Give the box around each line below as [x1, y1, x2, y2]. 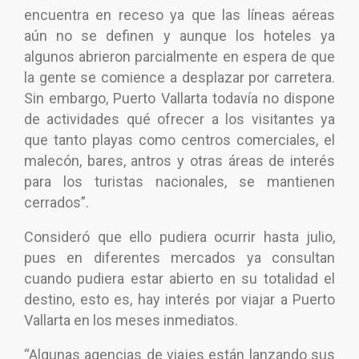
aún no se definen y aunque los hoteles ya [24, 27, 335, 45]
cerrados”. [24, 194, 89, 212]
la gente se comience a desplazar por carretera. [24, 69, 335, 87]
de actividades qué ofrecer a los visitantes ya [24, 111, 335, 128]
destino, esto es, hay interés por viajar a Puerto [24, 291, 335, 309]
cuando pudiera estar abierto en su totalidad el [24, 270, 335, 288]
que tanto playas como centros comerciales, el [24, 131, 335, 149]
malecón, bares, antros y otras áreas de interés [24, 152, 335, 170]
